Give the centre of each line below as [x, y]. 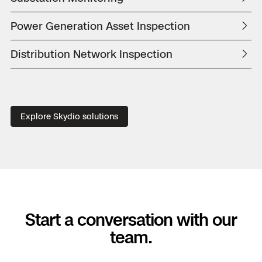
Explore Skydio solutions [69, 116]
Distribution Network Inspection [92, 54]
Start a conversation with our [131, 220]
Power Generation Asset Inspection [100, 26]
